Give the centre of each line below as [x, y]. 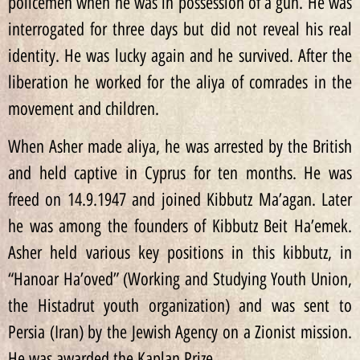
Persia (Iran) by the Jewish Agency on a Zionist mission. [180, 333]
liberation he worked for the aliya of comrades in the [180, 82]
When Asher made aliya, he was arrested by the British [180, 147]
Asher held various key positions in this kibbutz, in [180, 253]
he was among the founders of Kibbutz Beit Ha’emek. [180, 227]
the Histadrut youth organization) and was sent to [180, 306]
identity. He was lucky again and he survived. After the [180, 55]
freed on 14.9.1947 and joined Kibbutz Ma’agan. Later [180, 200]
